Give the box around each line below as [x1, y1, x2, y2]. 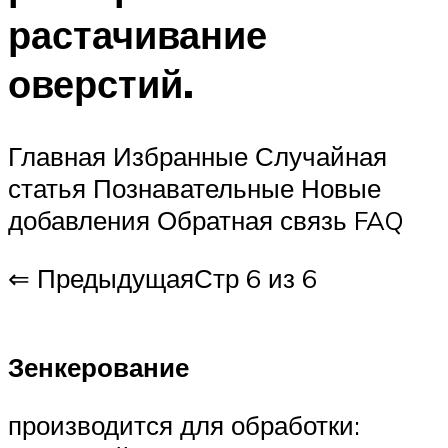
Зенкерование [8, 351, 189, 384]
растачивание [8, 10, 267, 60]
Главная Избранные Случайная [8, 140, 387, 173]
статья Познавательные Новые [8, 172, 381, 205]
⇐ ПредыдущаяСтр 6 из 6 [8, 261, 317, 294]
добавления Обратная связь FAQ [8, 204, 404, 237]
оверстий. [8, 59, 194, 109]
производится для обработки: [8, 408, 360, 441]
